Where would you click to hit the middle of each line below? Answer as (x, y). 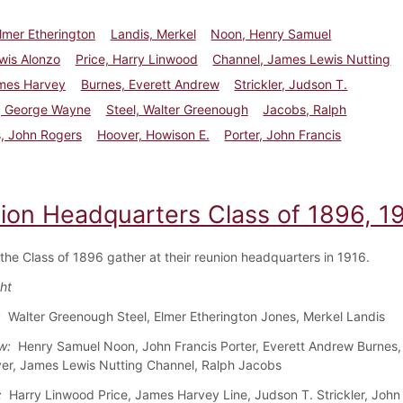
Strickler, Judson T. (291, 85)
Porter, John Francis (283, 135)
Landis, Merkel (153, 34)
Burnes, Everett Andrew (150, 85)
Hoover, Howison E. (153, 135)
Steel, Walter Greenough (177, 110)
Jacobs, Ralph (305, 110)
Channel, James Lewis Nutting (302, 59)
